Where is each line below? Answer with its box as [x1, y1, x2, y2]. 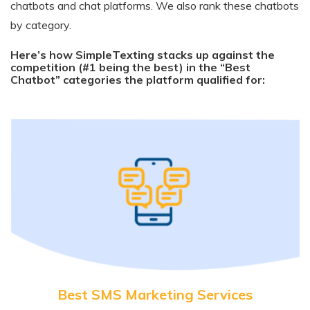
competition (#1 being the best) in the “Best [10, 60, 250, 74]
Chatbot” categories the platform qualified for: [10, 72, 265, 86]
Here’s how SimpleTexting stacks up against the [10, 47, 275, 62]
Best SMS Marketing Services [57, 286, 253, 304]
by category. [10, 17, 71, 32]
